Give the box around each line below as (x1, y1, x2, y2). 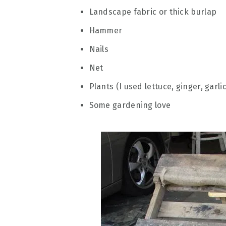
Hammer (89, 26, 123, 35)
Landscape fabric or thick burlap (89, 7, 217, 17)
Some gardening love (89, 100, 171, 110)
